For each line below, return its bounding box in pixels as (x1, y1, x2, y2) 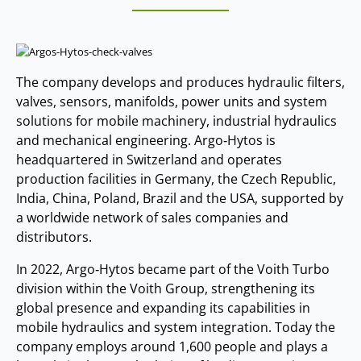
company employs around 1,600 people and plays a (16, 337, 328, 355)
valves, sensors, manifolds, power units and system (16, 92, 327, 110)
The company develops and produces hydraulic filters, (16, 73, 345, 91)
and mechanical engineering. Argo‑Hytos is (16, 131, 276, 149)
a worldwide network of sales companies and (16, 208, 288, 226)
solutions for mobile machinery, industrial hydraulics (16, 111, 337, 130)
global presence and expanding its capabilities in (16, 298, 310, 317)
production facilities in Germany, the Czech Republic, (16, 169, 336, 188)
